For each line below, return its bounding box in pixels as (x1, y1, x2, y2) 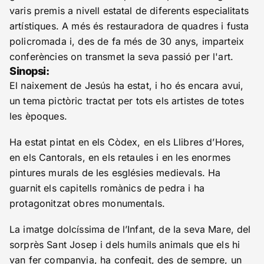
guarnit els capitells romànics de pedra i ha (9, 182, 205, 194)
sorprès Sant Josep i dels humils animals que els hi (9, 239, 240, 250)
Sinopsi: (9, 65, 49, 77)
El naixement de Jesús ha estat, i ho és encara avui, (9, 80, 244, 91)
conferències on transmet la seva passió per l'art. (9, 51, 234, 62)
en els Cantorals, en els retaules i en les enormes (9, 151, 231, 163)
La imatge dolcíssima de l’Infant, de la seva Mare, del (9, 223, 251, 235)
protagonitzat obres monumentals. (9, 197, 166, 209)
